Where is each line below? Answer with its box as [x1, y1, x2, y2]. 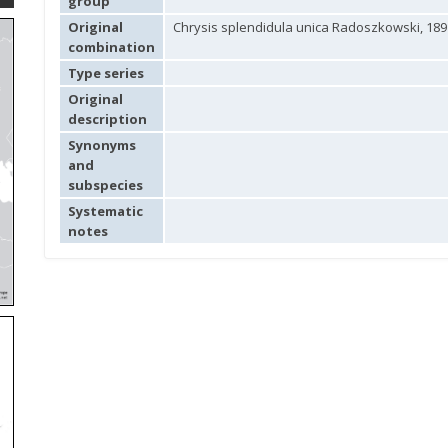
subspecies [68, 176, 143, 194]
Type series [68, 64, 144, 82]
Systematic [68, 202, 143, 220]
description [68, 110, 147, 128]
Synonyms [68, 136, 136, 154]
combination [68, 38, 155, 56]
